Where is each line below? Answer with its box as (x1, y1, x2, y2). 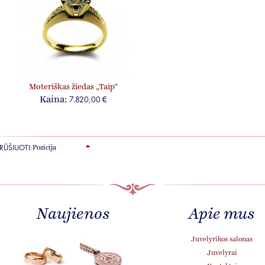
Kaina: (40, 95, 67, 105)
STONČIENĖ (21, 245, 68, 257)
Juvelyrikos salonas (191, 236, 253, 243)
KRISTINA (26, 234, 63, 245)
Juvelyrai (206, 250, 237, 257)
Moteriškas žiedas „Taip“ (29, 83, 118, 92)
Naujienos (37, 206, 110, 223)
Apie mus (188, 206, 255, 223)
